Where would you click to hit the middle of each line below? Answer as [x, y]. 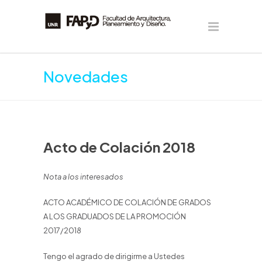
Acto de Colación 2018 [119, 147]
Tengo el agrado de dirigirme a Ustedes [114, 256]
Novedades [86, 76]
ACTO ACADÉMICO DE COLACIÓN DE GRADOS [127, 202]
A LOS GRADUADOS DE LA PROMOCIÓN [115, 216]
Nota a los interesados [83, 177]
